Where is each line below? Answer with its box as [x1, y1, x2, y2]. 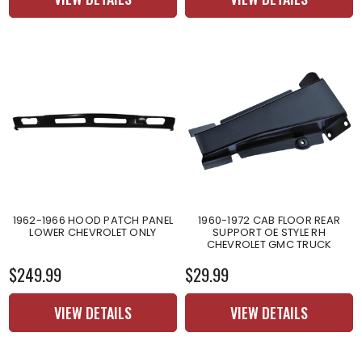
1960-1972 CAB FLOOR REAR [198, 212, 340, 228]
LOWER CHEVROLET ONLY [29, 224, 157, 240]
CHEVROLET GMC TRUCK [206, 236, 332, 252]
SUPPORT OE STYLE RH [213, 224, 326, 240]
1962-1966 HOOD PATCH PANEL [12, 212, 174, 228]
